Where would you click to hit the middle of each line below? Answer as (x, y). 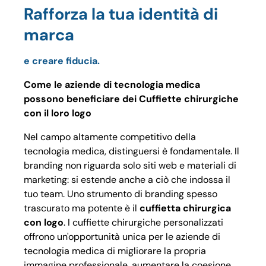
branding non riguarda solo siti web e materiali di (130, 165)
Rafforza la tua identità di (121, 15)
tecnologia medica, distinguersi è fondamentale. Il (132, 151)
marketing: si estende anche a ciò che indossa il (127, 179)
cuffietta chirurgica (185, 208)
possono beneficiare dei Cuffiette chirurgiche (131, 99)
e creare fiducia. (62, 61)
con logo (44, 222)
